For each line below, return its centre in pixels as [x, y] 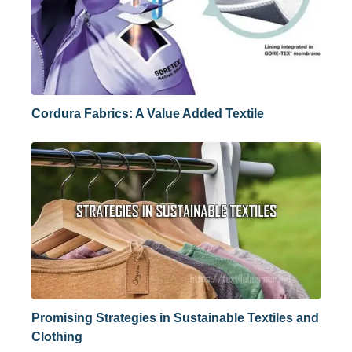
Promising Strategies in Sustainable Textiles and [175, 318]
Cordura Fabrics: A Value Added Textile [148, 114]
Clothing [57, 337]
